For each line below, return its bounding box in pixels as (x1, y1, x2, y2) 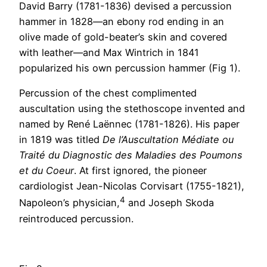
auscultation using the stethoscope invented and (19, 103, 245, 115)
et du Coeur (19, 164, 74, 177)
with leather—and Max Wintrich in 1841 (19, 46, 199, 59)
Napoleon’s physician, (19, 197, 120, 209)
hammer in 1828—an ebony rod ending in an (19, 15, 224, 28)
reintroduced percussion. (19, 212, 133, 225)
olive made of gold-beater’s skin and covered (19, 31, 227, 44)
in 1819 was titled (19, 133, 103, 146)
